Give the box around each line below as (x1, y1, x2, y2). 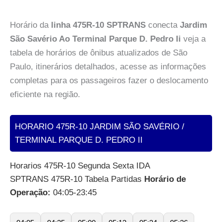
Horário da (10, 20, 51, 30)
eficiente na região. (10, 90, 80, 99)
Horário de (144, 174, 186, 184)
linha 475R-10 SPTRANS (51, 20, 146, 30)
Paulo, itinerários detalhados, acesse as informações (10, 62, 206, 71)
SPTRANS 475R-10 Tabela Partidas (10, 174, 144, 184)
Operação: (10, 188, 51, 198)
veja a (181, 34, 206, 44)
